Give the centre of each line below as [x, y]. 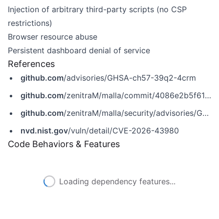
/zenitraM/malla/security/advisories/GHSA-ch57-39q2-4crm [133, 113]
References [31, 64]
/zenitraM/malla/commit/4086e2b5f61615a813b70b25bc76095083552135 [134, 95]
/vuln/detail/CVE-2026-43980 [123, 131]
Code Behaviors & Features [64, 144]
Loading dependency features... [117, 181]
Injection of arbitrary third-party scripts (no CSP [97, 9]
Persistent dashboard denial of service [79, 50]
